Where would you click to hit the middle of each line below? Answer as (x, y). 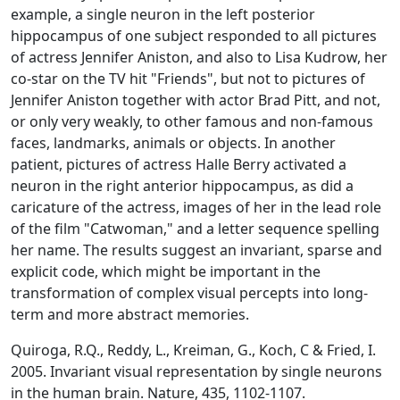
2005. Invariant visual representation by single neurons (196, 371)
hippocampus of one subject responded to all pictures (194, 36)
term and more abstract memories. (130, 314)
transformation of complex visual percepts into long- (189, 293)
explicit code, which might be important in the (166, 271)
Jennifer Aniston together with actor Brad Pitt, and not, (196, 100)
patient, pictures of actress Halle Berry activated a (179, 164)
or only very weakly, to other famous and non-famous (192, 121)
